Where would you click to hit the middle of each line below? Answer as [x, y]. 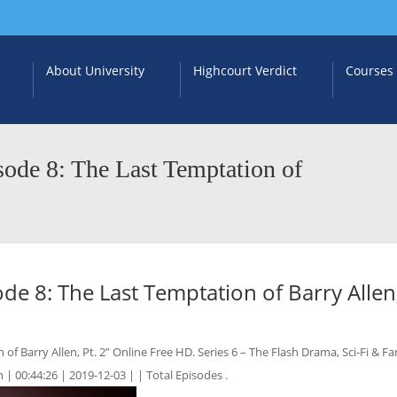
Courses [370, 70]
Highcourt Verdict [245, 70]
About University [95, 70]
